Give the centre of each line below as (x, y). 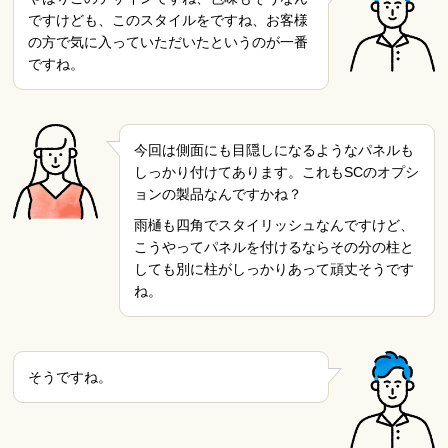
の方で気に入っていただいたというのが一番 (168, 42)
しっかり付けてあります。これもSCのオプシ (276, 172)
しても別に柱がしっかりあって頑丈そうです (273, 268)
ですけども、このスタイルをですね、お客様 (168, 20)
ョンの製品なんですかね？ (217, 194)
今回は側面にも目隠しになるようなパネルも (273, 150)
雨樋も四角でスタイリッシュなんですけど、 (273, 224)
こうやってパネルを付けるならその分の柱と (273, 246)
